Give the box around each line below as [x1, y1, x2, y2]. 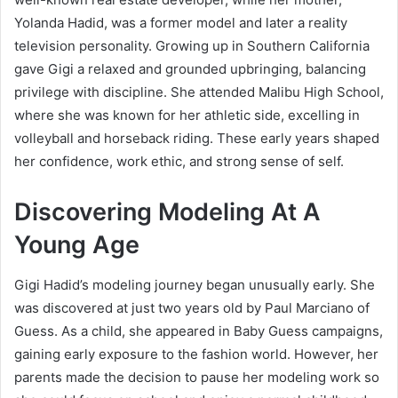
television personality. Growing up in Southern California [14, 37, 370, 55]
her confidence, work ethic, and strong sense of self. [14, 153, 344, 171]
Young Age [14, 230, 139, 260]
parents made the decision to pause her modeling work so [14, 368, 379, 386]
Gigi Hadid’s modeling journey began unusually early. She [14, 275, 375, 293]
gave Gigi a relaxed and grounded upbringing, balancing [14, 60, 366, 78]
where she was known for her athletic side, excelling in [14, 107, 360, 124]
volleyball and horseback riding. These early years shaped [14, 130, 379, 147]
